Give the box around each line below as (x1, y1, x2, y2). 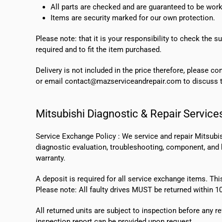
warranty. (36, 154, 65, 163)
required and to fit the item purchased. (36, 45, 162, 55)
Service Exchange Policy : (36, 132, 122, 141)
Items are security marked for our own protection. (51, 13, 215, 23)
